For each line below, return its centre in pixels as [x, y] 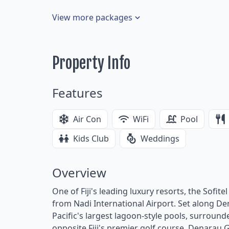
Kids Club [91, 139]
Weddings [160, 139]
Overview [79, 173]
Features [77, 93]
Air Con [87, 119]
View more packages [92, 18]
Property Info [91, 63]
